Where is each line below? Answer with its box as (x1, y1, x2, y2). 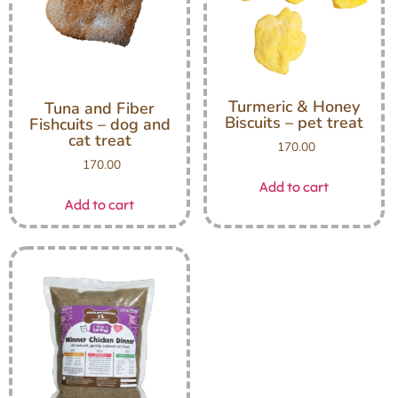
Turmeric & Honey (228, 96, 360, 118)
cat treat (68, 130, 131, 152)
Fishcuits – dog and (28, 114, 171, 136)
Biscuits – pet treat (225, 112, 363, 134)
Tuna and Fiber (44, 98, 155, 120)
